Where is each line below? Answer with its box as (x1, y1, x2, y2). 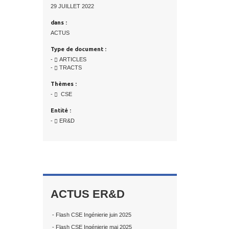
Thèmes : (50, 81, 77, 87)
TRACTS (57, 64, 82, 71)
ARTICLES (57, 56, 86, 63)
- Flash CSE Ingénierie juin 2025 (50, 212, 131, 218)
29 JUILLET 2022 (50, 3, 94, 10)
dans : (50, 19, 67, 26)
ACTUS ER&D (50, 188, 125, 201)
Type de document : (50, 46, 106, 53)
